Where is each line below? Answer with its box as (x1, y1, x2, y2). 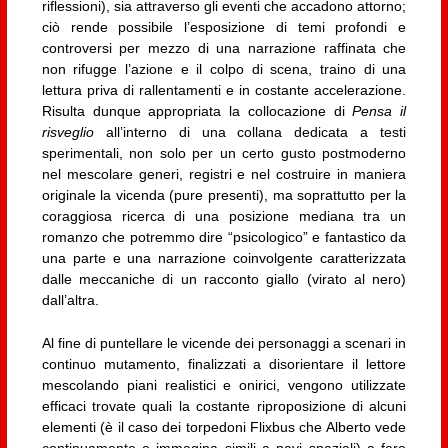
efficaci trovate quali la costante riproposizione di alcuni (41, 397, 407, 414)
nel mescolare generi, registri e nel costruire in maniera (41, 165, 407, 182)
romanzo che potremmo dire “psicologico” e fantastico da (41, 228, 407, 245)
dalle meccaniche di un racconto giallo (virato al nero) (41, 270, 407, 287)
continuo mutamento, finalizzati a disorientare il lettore (41, 355, 407, 372)
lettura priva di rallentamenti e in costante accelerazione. (41, 81, 407, 98)
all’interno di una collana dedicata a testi (93, 123, 407, 140)
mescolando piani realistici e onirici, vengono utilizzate (41, 376, 407, 393)
